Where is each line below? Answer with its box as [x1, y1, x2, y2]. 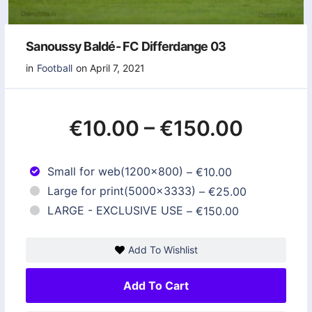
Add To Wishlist [127, 243, 198, 256]
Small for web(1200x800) [47, 164, 183, 179]
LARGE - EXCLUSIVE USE [47, 203, 183, 218]
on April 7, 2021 [76, 61, 145, 74]
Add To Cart [123, 278, 189, 292]
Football [37, 61, 72, 74]
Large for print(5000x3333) [47, 184, 196, 198]
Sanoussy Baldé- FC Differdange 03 [26, 38, 226, 54]
